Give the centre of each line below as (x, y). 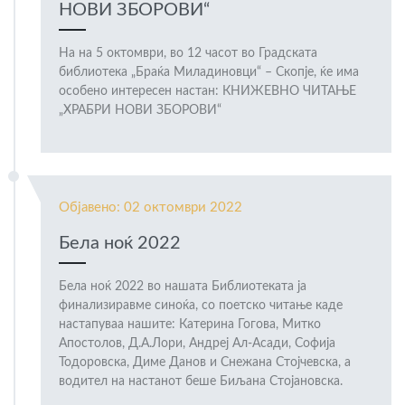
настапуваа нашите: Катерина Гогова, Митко (190, 325)
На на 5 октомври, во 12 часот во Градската (188, 54)
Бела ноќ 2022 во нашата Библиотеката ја (183, 287)
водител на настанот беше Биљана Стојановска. (201, 382)
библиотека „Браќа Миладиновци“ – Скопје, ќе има (209, 73)
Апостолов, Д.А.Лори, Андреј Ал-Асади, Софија (197, 344)
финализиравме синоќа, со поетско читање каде (201, 306)
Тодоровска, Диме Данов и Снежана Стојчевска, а (205, 363)
